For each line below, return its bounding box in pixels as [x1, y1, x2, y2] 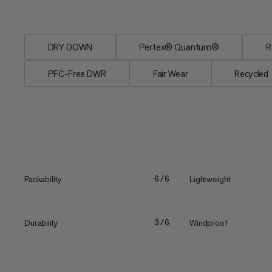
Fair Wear [152, 67, 188, 80]
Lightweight [189, 173, 231, 185]
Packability [24, 173, 61, 185]
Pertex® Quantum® [139, 41, 219, 53]
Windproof [189, 217, 228, 228]
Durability [24, 217, 58, 228]
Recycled [234, 67, 269, 80]
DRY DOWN [47, 41, 93, 53]
